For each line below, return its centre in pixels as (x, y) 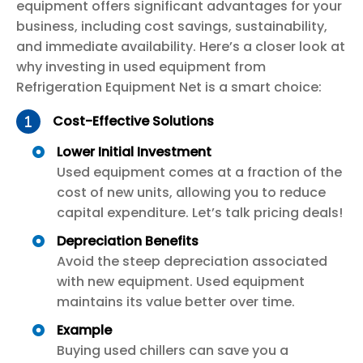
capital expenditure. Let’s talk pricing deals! (200, 212)
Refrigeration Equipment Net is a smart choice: (169, 87)
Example (84, 330)
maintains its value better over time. (176, 301)
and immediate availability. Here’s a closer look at (181, 46)
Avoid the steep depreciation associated (192, 261)
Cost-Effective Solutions (133, 122)
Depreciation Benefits (128, 241)
